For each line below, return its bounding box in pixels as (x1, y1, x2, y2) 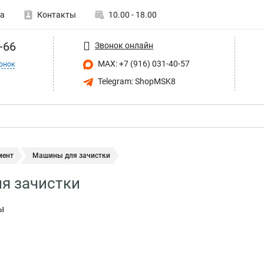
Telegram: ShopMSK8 (96, 76, 176, 86)
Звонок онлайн (95, 40, 153, 50)
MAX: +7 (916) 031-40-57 (96, 59, 190, 68)
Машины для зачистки (32, 151, 110, 160)
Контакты (37, 10, 76, 19)
